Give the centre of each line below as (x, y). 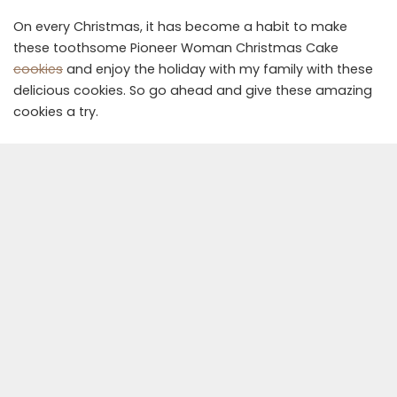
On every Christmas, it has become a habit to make (180, 27)
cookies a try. (56, 112)
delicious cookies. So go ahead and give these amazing (193, 91)
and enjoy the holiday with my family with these (218, 70)
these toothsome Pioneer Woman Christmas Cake (176, 48)
